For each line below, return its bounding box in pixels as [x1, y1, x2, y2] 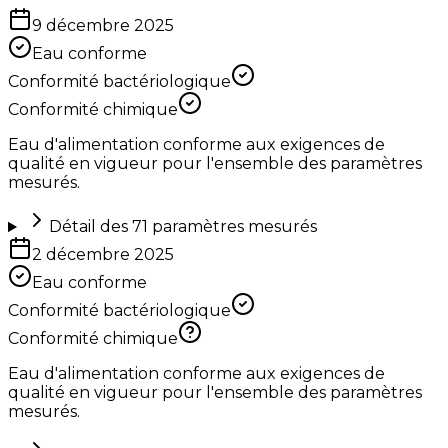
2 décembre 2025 [32, 245, 174, 265]
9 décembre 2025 [32, 16, 174, 36]
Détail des [48, 217, 132, 237]
